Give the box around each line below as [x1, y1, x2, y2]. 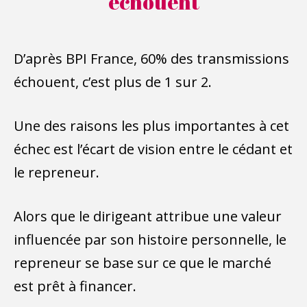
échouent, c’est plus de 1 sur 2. [14, 72, 212, 91]
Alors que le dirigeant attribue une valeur [14, 206, 282, 225]
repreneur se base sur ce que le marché [14, 253, 271, 272]
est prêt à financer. [14, 276, 136, 295]
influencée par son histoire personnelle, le [14, 230, 286, 249]
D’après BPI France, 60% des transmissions [14, 49, 289, 68]
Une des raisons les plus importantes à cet [14, 116, 289, 135]
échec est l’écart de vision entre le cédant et [14, 139, 293, 158]
